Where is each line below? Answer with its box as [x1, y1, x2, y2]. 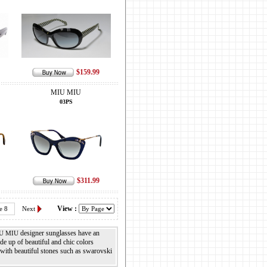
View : [57, 204, 79, 213]
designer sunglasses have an [18, 229, 100, 237]
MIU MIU [51, 88, 81, 97]
